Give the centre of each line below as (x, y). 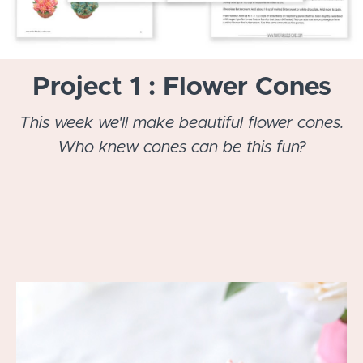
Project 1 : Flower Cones (181, 88)
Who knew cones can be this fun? (181, 148)
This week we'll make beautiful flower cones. (181, 124)
